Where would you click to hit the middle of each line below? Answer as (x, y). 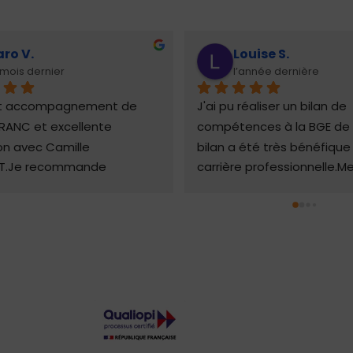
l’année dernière (276, 71)
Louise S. (261, 54)
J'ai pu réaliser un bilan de (272, 106)
